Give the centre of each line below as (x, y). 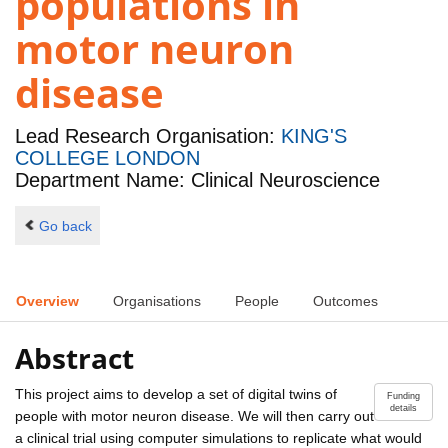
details (403, 407)
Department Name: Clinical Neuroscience (197, 180)
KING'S (314, 136)
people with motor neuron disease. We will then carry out (194, 415)
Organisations (157, 301)
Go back (65, 225)
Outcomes (345, 301)
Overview (47, 301)
